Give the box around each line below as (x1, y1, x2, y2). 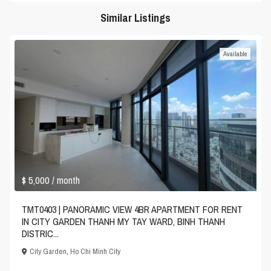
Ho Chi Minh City (70, 246, 121, 257)
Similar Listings (100, 10, 171, 26)
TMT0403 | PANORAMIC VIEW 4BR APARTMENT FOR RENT (22, 203, 243, 217)
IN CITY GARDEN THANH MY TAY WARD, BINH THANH (22, 215, 226, 229)
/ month (52, 174, 80, 188)
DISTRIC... (22, 227, 59, 241)
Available (223, 50, 247, 59)
